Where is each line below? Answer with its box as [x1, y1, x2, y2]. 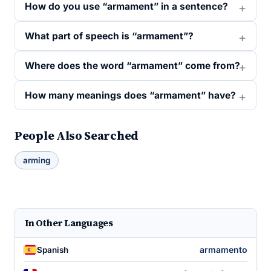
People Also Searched [15, 127, 139, 144]
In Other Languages [25, 217, 113, 229]
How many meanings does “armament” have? [25, 90, 236, 101]
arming [23, 155, 50, 165]
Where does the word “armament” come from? [25, 60, 240, 71]
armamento [200, 244, 247, 255]
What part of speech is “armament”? [25, 30, 194, 42]
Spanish [37, 244, 68, 255]
